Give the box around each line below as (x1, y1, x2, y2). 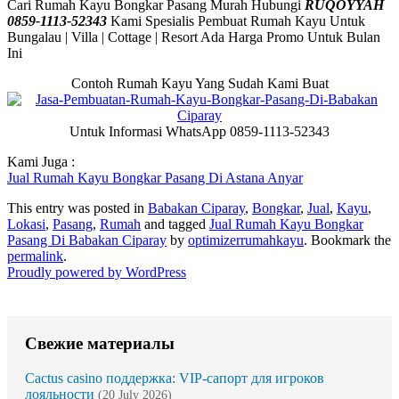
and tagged (141, 216, 209, 232)
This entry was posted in (7, 200, 148, 216)
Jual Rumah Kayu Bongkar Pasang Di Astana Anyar (7, 170, 303, 186)
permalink (7, 248, 63, 265)
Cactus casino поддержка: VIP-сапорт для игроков (25, 370, 324, 387)
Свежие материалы (25, 334, 175, 354)
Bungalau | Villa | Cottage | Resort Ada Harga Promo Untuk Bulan (7, 29, 380, 45)
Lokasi (7, 216, 45, 232)
